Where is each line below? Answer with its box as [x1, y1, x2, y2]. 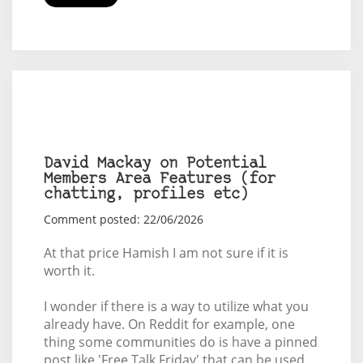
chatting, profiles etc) [43, 187, 249, 203]
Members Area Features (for [43, 172, 275, 188]
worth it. [43, 262, 95, 280]
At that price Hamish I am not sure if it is [43, 244, 288, 263]
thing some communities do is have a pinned [43, 333, 318, 352]
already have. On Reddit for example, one [43, 315, 295, 334]
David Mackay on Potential [43, 156, 267, 173]
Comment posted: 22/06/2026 [43, 211, 203, 228]
